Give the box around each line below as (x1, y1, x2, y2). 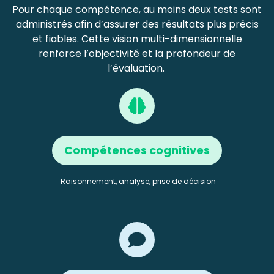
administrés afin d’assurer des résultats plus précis (15, 17, 259, 31)
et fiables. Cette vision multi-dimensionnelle (32, 31, 242, 46)
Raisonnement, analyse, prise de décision (60, 176, 216, 187)
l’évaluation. (107, 61, 165, 75)
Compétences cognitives (64, 142, 210, 158)
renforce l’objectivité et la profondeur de (39, 46, 235, 61)
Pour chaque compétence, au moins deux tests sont (12, 2, 262, 17)
